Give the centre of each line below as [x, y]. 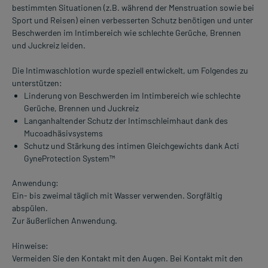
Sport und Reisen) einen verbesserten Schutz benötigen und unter [133, 20]
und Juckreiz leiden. [49, 45]
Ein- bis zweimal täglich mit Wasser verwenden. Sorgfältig [117, 196]
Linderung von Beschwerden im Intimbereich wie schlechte [132, 96]
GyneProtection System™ [69, 159]
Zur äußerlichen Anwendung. [65, 221]
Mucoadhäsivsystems [63, 133]
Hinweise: [30, 246]
